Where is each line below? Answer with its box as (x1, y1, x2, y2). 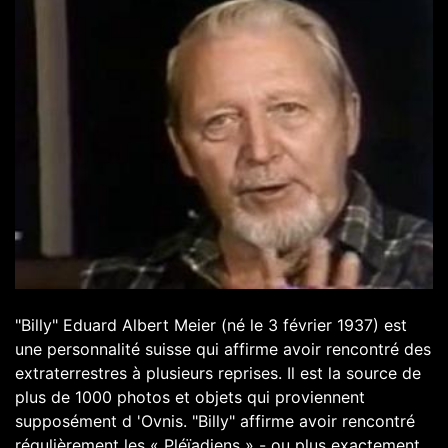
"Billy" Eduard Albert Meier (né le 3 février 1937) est (15, 314, 407, 335)
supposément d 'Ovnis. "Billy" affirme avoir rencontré (15, 410, 415, 431)
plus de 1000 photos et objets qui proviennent (15, 386, 365, 407)
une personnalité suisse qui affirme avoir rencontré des (15, 338, 431, 359)
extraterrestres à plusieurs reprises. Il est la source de (15, 362, 421, 383)
